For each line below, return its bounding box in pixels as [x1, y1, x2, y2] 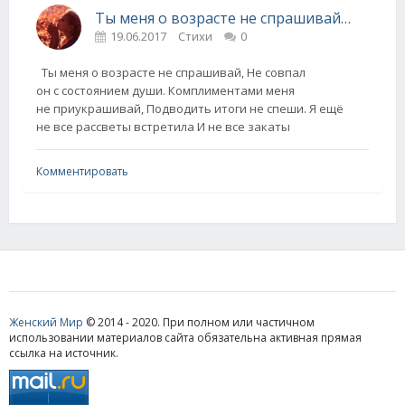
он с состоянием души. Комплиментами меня [36, 82, 295, 99]
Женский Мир [9, 315, 83, 331]
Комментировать [36, 164, 128, 180]
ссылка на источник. [9, 345, 118, 362]
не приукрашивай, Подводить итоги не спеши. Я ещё [36, 100, 344, 118]
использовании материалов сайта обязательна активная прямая [9, 330, 362, 346]
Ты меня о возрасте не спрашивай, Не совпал [36, 64, 306, 81]
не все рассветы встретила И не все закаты [36, 118, 290, 136]
